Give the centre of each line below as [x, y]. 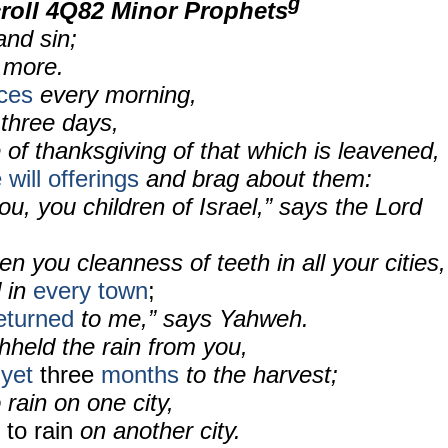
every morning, [115, 94]
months [136, 374]
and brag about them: [255, 178]
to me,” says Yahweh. [191, 318]
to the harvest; [258, 374]
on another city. [157, 430]
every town [90, 290]
